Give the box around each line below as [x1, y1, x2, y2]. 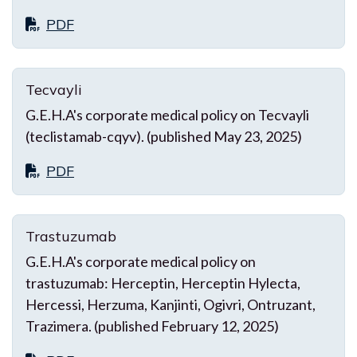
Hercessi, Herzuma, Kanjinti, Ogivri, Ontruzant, [25, 295, 316, 313]
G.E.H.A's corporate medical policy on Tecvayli [25, 105, 309, 124]
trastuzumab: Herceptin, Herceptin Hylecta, [25, 273, 300, 292]
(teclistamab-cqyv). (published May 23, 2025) [25, 127, 302, 145]
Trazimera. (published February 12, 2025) [25, 316, 279, 335]
